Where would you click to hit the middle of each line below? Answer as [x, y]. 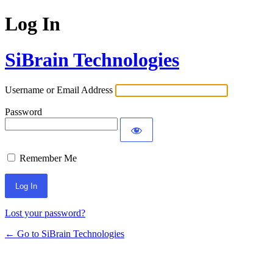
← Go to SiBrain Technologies [65, 234]
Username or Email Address [59, 90]
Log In [33, 24]
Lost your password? [45, 213]
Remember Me [48, 158]
